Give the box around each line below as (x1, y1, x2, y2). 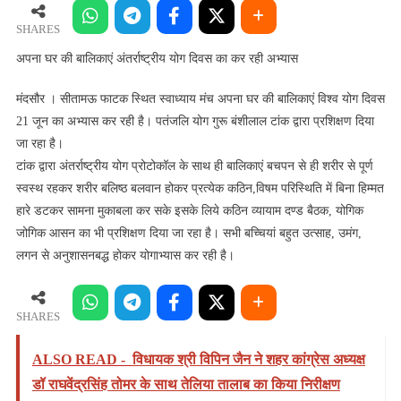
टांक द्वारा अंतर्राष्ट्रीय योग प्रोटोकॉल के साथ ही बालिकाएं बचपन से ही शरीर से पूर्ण (15, 159, 373, 174)
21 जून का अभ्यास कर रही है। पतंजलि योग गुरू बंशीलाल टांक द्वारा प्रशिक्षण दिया (15, 115, 374, 129)
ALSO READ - (31, 351, 125, 367)
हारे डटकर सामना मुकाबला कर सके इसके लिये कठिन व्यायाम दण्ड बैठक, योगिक (15, 204, 363, 218)
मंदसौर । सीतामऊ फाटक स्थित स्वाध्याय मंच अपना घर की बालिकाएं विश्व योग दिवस (15, 92, 385, 107)
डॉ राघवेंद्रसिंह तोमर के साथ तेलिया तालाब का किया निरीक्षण (31, 376, 340, 392)
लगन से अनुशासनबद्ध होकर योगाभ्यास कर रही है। (15, 249, 235, 263)
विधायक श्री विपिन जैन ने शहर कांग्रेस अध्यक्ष (132, 351, 365, 367)
